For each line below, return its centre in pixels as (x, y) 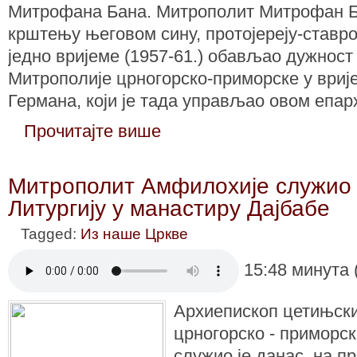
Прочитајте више (92, 131)
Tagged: (51, 233)
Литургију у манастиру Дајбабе (169, 208)
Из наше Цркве (134, 233)
